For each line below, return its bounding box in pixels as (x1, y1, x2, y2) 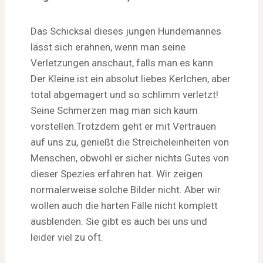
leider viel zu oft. (31, 231, 103, 243)
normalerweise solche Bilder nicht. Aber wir (31, 183, 221, 195)
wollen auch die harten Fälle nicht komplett (31, 199, 218, 211)
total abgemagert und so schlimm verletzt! (31, 88, 218, 100)
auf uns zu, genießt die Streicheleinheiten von (31, 136, 229, 148)
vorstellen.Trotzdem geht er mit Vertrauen (31, 120, 216, 132)
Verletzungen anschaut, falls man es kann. (31, 56, 215, 69)
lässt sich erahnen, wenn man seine (31, 41, 186, 53)
